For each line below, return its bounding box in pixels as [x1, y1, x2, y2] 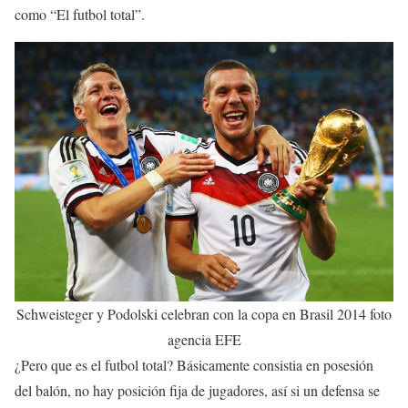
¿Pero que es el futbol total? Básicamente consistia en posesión [15, 354, 373, 374]
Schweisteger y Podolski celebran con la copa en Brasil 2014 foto [16, 303, 392, 323]
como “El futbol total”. [15, 4, 145, 24]
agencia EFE [167, 329, 241, 349]
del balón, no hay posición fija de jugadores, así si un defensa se [15, 380, 380, 400]
